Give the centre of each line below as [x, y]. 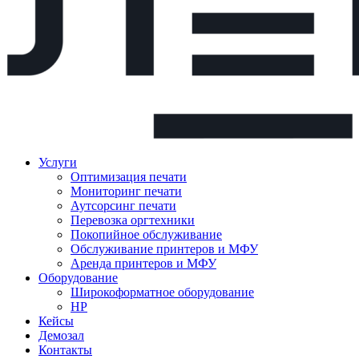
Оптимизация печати [129, 177]
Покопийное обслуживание [146, 234]
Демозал [61, 335]
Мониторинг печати [126, 191]
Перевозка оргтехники [133, 220]
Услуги [58, 162]
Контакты [65, 350]
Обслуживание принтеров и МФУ [164, 249]
